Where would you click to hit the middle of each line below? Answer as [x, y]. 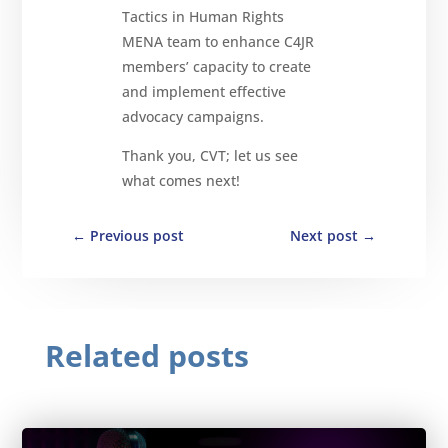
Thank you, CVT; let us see [210, 155]
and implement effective [204, 91]
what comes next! [181, 180]
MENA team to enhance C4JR [218, 41]
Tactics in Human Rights [203, 16]
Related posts [146, 355]
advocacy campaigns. [193, 116]
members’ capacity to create [217, 66]
